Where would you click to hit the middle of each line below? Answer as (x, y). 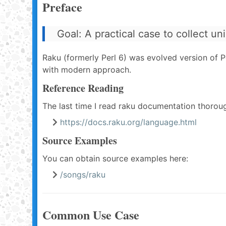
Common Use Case (91, 215)
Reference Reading (83, 88)
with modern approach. (87, 70)
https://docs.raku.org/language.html (128, 122)
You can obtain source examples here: (115, 158)
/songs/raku (83, 175)
